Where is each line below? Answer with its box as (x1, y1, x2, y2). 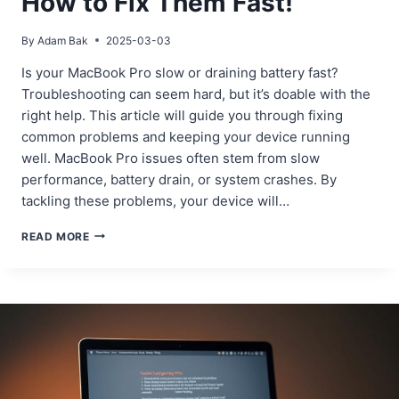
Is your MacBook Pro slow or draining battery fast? (21, 63, 338, 81)
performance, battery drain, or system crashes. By (21, 170, 337, 188)
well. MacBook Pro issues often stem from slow (21, 149, 320, 167)
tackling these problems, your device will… (21, 191, 289, 209)
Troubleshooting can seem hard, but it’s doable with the (21, 85, 370, 102)
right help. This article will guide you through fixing (21, 106, 343, 124)
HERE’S (88, 276, 130, 290)
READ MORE (21, 229, 90, 243)
